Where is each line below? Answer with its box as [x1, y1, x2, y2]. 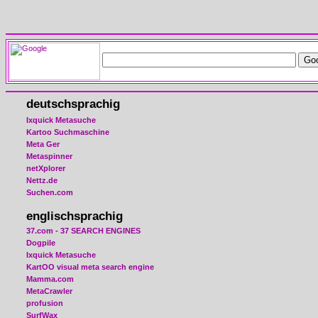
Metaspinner [26, 151, 72, 160]
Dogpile [26, 238, 55, 247]
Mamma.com [26, 274, 74, 283]
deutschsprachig [26, 97, 120, 111]
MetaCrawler [26, 286, 72, 295]
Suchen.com [26, 187, 73, 197]
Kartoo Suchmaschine [26, 127, 109, 136]
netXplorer [26, 163, 65, 172]
